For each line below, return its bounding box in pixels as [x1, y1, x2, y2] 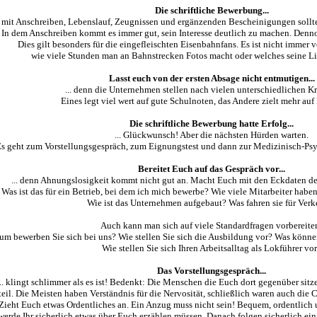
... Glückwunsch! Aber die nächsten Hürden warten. [115, 129, 309, 140]
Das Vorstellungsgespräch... [157, 265, 266, 276]
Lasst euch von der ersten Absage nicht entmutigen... [108, 73, 315, 83]
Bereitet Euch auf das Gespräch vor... [138, 163, 285, 174]
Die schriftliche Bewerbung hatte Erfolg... [129, 118, 294, 129]
